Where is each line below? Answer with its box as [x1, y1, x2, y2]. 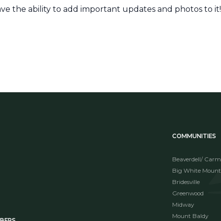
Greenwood [172, 190, 204, 197]
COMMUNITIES [172, 133, 217, 140]
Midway [172, 201, 194, 208]
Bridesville [172, 179, 200, 185]
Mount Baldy [172, 213, 209, 220]
